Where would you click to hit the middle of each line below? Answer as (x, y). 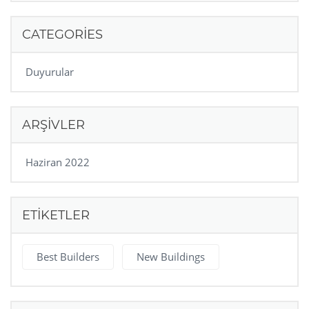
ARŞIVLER (53, 124)
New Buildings (171, 256)
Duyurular (50, 71)
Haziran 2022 (58, 162)
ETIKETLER (56, 215)
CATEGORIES (62, 34)
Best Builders (68, 256)
